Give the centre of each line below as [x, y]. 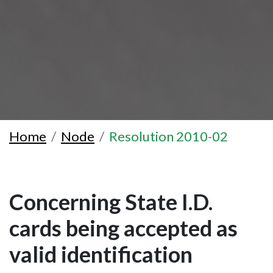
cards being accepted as [123, 228]
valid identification [101, 254]
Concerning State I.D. [111, 201]
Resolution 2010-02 [168, 136]
